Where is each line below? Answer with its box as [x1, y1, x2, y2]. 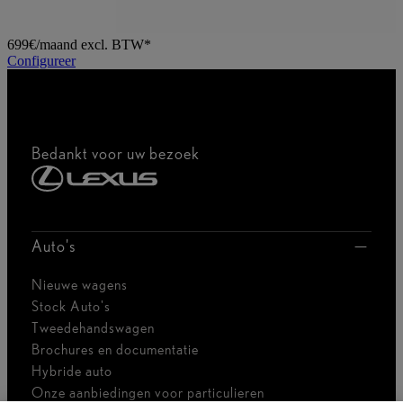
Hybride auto [31, 363, 112, 381]
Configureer [7, 52, 76, 68]
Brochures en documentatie [31, 341, 199, 359]
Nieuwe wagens [31, 276, 128, 294]
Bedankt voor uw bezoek [31, 143, 200, 163]
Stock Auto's [31, 298, 111, 316]
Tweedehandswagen [31, 319, 155, 337]
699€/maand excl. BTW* [7, 36, 151, 52]
